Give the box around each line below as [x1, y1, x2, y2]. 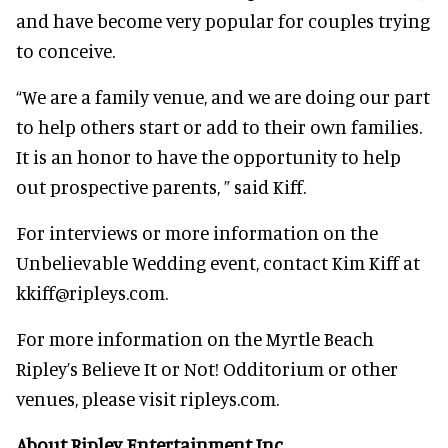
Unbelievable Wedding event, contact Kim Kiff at [16, 251, 420, 274]
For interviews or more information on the [16, 221, 378, 244]
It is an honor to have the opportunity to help [16, 145, 401, 168]
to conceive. [16, 39, 115, 62]
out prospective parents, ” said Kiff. [16, 175, 306, 198]
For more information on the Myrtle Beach [16, 327, 374, 350]
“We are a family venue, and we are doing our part [16, 85, 430, 108]
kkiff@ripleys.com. [16, 281, 168, 304]
